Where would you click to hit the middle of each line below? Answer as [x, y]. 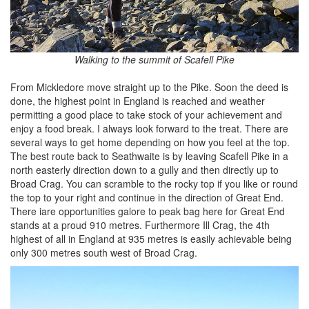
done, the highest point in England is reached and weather [138, 101]
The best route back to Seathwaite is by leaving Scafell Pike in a [149, 156]
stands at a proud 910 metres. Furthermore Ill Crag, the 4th [140, 225]
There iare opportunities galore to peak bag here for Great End [148, 211]
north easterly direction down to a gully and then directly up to [144, 170]
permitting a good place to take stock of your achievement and [146, 115]
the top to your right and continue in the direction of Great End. [147, 198]
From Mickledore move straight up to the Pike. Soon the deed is [149, 87]
